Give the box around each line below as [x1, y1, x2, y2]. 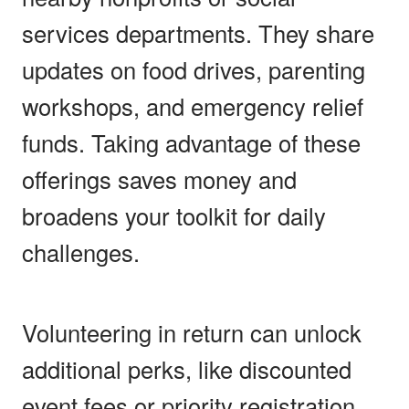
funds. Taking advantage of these [22, 125, 361, 159]
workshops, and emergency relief [22, 89, 363, 122]
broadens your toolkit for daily [22, 198, 326, 232]
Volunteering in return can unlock [22, 315, 362, 349]
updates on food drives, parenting [22, 52, 365, 86]
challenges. [22, 235, 140, 268]
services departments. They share [22, 16, 374, 49]
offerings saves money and [22, 162, 297, 195]
